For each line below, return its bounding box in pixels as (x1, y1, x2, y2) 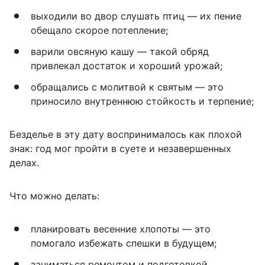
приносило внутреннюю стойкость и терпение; (31, 95, 254, 107)
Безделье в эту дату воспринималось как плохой (9, 128, 242, 140)
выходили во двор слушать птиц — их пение (31, 9, 241, 22)
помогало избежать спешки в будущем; (31, 237, 216, 249)
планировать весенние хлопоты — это (31, 222, 211, 235)
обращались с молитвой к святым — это (31, 80, 224, 93)
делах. (9, 156, 39, 169)
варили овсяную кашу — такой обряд (31, 45, 209, 57)
